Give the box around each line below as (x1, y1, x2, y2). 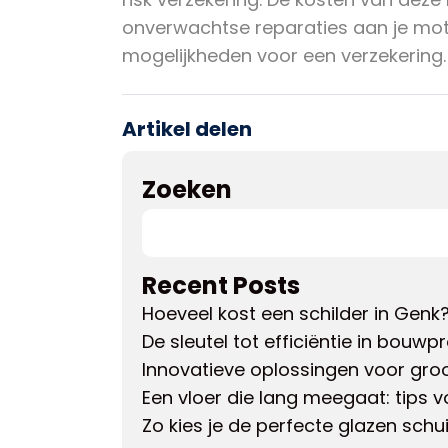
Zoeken (142, 173, 232, 207)
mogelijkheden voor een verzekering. (122, 43, 446, 69)
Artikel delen (122, 115, 252, 144)
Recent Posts (142, 269, 300, 303)
